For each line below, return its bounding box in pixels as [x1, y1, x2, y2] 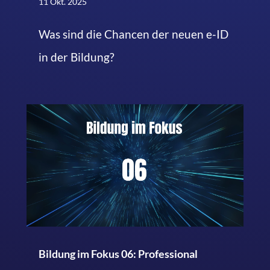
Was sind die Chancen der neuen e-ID [38, 27, 228, 42]
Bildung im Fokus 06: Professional [38, 247, 198, 261]
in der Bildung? [38, 50, 115, 64]
